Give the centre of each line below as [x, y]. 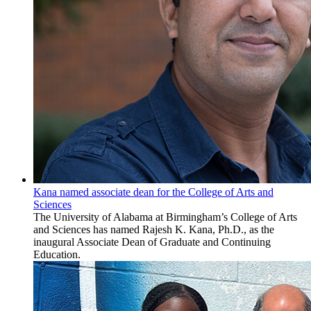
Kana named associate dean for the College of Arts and [153, 192]
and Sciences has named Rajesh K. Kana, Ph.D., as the [154, 230]
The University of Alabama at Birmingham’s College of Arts [165, 217]
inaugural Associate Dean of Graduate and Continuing [152, 242]
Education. [57, 255]
